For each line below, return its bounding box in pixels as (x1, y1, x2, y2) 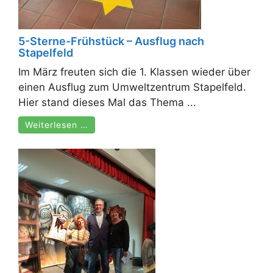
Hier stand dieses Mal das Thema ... (18, 96, 196, 108)
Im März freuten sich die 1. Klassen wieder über (18, 66, 250, 78)
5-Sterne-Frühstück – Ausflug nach (18, 35, 204, 48)
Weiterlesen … (25, 119, 88, 130)
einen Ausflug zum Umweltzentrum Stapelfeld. (18, 81, 246, 93)
